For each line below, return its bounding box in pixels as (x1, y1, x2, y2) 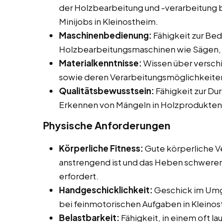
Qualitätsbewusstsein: (59, 85, 154, 97)
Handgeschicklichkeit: (59, 184, 153, 196)
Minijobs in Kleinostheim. (59, 16, 158, 27)
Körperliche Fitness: (59, 143, 143, 154)
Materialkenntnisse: (59, 57, 142, 69)
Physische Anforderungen (43, 119, 170, 132)
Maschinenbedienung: (59, 30, 152, 41)
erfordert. (59, 170, 99, 182)
